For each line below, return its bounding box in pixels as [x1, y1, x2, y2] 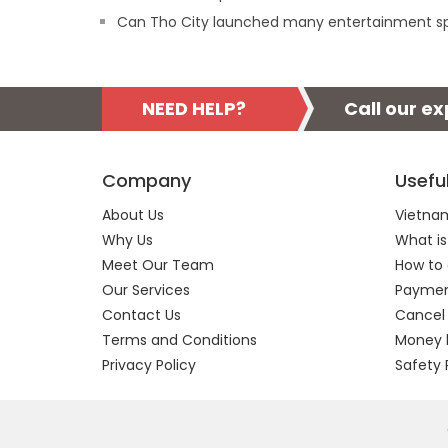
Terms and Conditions [102, 330, 257, 350]
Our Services [102, 280, 190, 300]
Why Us [102, 230, 153, 250]
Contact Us [102, 305, 181, 325]
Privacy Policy [102, 355, 196, 375]
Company [102, 168, 191, 193]
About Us [102, 205, 164, 225]
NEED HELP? [142, 96, 246, 121]
